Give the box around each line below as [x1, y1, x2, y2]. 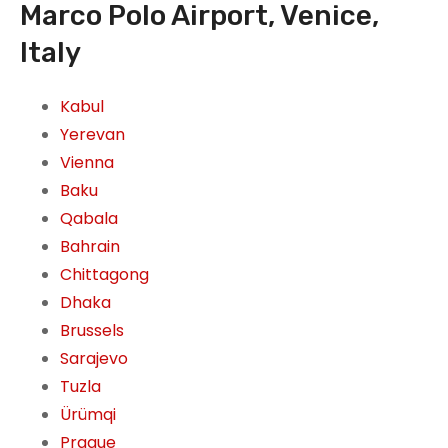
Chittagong [60, 263, 149, 287]
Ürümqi [60, 403, 116, 427]
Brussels [60, 319, 124, 343]
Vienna [60, 151, 114, 175]
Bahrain [60, 235, 120, 259]
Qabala [60, 207, 118, 231]
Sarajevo [60, 347, 128, 371]
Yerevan [60, 123, 125, 147]
